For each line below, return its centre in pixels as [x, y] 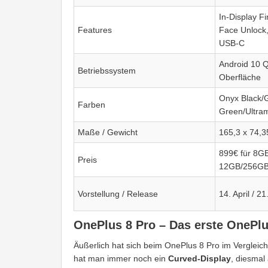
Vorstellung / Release [118, 194]
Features [95, 30]
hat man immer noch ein [121, 259]
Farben [92, 105]
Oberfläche [240, 77]
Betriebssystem [107, 71]
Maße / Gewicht [108, 133]
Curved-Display [200, 259]
